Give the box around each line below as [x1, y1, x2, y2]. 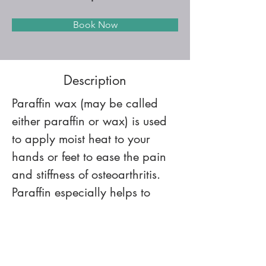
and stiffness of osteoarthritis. [12, 167, 164, 182]
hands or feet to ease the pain [12, 149, 170, 164]
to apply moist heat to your [12, 131, 154, 147]
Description [64, 72, 126, 88]
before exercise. [12, 238, 93, 254]
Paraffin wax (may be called [12, 96, 161, 111]
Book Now [72, 19, 118, 30]
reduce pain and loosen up [12, 202, 156, 218]
